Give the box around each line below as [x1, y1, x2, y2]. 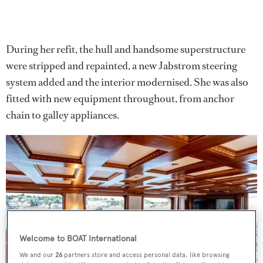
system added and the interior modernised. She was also [6, 75, 248, 89]
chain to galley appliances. [6, 107, 119, 122]
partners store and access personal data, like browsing [62, 251, 230, 259]
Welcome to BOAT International [19, 234, 137, 244]
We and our [19, 251, 56, 259]
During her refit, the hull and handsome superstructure [6, 42, 245, 56]
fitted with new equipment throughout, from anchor [6, 91, 234, 106]
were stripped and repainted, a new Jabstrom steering [6, 58, 237, 73]
